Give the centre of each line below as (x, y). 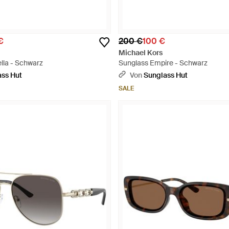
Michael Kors (141, 53)
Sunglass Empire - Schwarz (163, 63)
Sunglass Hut (166, 75)
